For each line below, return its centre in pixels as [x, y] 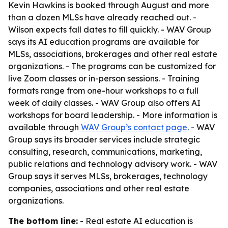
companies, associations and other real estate [99, 188]
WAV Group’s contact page [134, 127]
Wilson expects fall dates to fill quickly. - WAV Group [110, 30]
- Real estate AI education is [135, 221]
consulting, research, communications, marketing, [105, 152]
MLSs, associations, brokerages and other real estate [113, 54]
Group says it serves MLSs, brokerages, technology [108, 176]
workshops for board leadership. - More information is [113, 115]
